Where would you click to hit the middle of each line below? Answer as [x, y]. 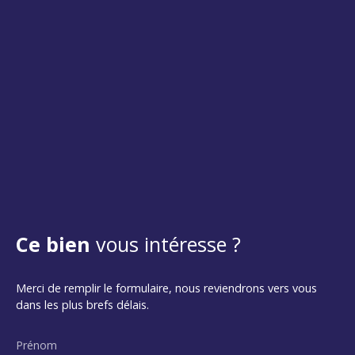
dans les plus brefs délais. [82, 304]
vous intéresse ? [168, 244]
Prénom [36, 345]
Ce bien [53, 244]
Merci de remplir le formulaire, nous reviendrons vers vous [166, 288]
